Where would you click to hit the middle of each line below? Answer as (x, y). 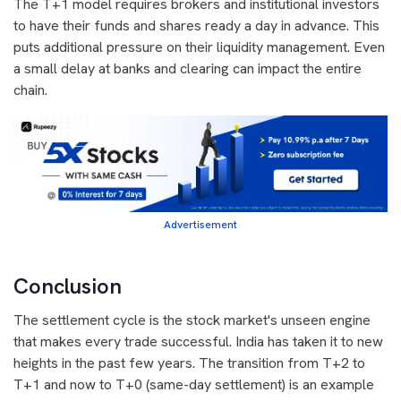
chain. (30, 90)
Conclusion (68, 286)
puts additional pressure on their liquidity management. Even (199, 47)
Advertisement (200, 225)
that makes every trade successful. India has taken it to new (198, 342)
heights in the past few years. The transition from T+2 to (189, 363)
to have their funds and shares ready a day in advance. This (196, 26)
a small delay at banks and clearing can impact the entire (188, 69)
